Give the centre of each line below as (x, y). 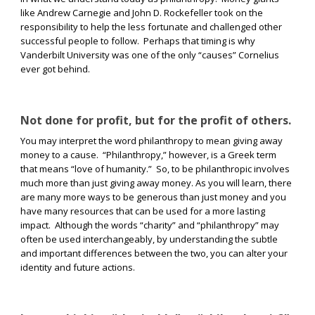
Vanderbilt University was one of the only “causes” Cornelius (150, 55)
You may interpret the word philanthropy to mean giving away (152, 141)
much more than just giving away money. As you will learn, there (156, 183)
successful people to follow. (80, 41)
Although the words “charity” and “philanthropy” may (167, 225)
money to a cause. (59, 155)
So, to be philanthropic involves (223, 169)
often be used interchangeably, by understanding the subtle (149, 239)
